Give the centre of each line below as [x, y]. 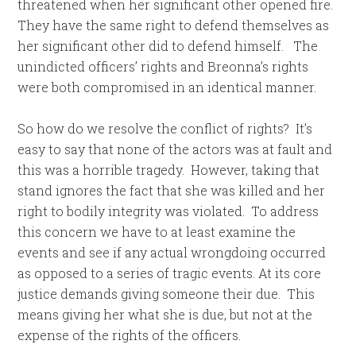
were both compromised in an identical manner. [167, 87]
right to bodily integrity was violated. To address [168, 211]
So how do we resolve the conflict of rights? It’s [165, 128]
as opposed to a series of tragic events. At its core [170, 273]
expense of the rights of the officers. [130, 335]
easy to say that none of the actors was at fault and [175, 149]
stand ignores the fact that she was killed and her [172, 190]
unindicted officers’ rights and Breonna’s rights [165, 66]
